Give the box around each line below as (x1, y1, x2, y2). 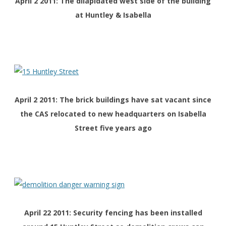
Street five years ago (74, 123, 152, 133)
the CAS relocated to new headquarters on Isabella (20, 109, 206, 119)
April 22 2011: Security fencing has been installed (24, 208, 202, 218)
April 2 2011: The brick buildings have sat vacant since (15, 95, 211, 105)
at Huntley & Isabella (75, 10, 151, 20)
